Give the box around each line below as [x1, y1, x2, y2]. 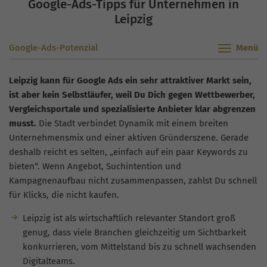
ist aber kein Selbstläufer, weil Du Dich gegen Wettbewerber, [9, 89, 255, 100]
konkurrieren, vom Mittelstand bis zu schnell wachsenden [22, 241, 256, 252]
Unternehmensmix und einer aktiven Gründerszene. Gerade [9, 132, 249, 143]
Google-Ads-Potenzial [9, 42, 98, 53]
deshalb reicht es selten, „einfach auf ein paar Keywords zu [9, 146, 248, 157]
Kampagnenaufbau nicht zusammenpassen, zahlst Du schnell [9, 175, 257, 186]
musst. [9, 117, 36, 129]
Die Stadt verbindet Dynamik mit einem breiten [36, 117, 228, 129]
